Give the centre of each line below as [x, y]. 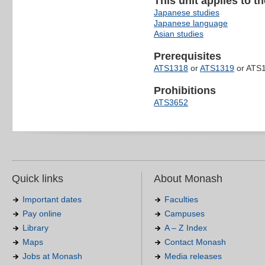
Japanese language [191, 23]
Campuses [185, 213]
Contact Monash [195, 242]
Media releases [193, 256]
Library [35, 227]
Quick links [38, 178]
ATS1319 [217, 68]
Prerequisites [188, 56]
